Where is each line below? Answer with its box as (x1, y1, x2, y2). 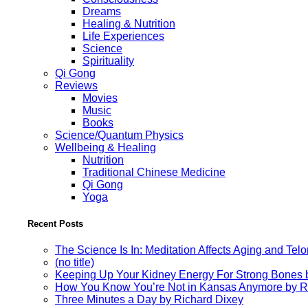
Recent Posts (27, 218, 83, 229)
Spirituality (82, 54, 134, 67)
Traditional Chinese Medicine (82, 166, 225, 178)
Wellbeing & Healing (55, 141, 156, 153)
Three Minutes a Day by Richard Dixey (55, 293, 243, 305)
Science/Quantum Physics (55, 129, 184, 141)
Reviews (55, 79, 98, 91)
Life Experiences (82, 30, 164, 42)
